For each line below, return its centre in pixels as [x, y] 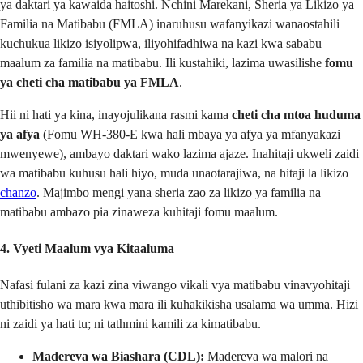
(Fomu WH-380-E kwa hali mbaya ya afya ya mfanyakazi [190, 134]
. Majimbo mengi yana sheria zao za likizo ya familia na [179, 192]
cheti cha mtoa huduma [296, 114]
